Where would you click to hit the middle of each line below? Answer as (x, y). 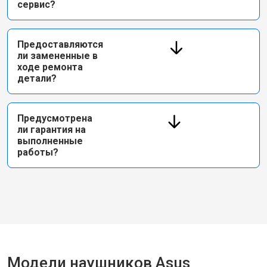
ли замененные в (58, 56)
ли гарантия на (52, 130)
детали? (37, 78)
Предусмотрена (55, 118)
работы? (38, 152)
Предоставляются (60, 44)
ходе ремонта (50, 67)
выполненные (50, 141)
